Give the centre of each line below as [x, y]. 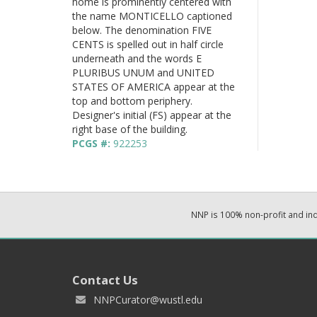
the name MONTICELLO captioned [152, 16]
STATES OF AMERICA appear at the [154, 86]
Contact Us [105, 279]
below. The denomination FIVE [142, 30]
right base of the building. [130, 129]
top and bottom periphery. [132, 100]
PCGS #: [93, 143]
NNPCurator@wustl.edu [148, 299]
